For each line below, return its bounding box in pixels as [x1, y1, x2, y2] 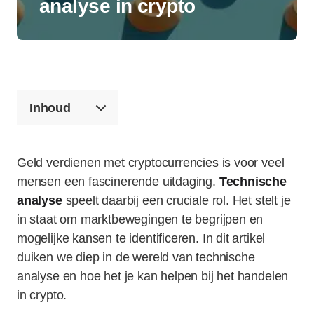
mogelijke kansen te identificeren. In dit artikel [17, 231, 266, 245]
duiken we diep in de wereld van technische [17, 250, 255, 264]
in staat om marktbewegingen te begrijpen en [17, 212, 264, 226]
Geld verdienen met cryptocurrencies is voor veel [17, 156, 285, 170]
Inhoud [29, 100, 71, 115]
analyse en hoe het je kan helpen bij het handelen [17, 269, 289, 283]
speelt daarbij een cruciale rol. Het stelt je [62, 193, 291, 207]
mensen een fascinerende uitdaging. [17, 175, 219, 189]
